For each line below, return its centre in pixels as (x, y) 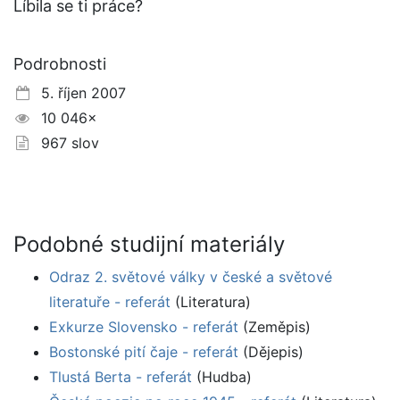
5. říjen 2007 (79, 93)
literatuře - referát (110, 302)
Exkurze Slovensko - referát (144, 327)
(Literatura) (211, 302)
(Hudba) (222, 377)
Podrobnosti (60, 64)
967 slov (65, 143)
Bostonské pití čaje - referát (144, 352)
